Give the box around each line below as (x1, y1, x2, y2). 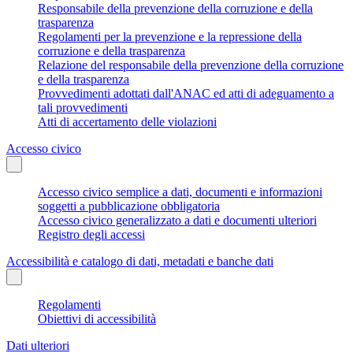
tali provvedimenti (38, 100, 128, 114)
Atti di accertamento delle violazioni (38, 114, 217, 128)
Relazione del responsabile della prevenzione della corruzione (38, 58, 344, 72)
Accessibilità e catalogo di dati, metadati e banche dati (6, 254, 273, 268)
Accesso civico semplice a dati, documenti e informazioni (38, 184, 322, 199)
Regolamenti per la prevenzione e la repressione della (38, 29, 302, 43)
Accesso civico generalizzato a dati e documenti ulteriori (38, 213, 317, 227)
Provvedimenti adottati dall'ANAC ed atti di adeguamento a (38, 86, 334, 100)
